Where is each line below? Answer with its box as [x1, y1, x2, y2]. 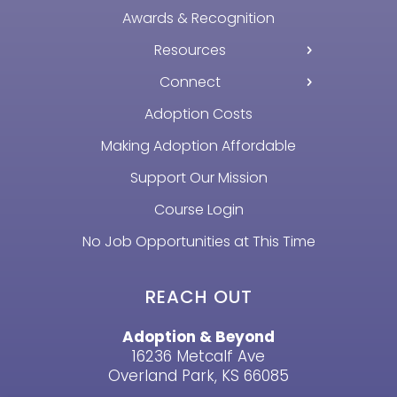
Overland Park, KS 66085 [108, 365, 289, 387]
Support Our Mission [129, 167, 268, 189]
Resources [153, 40, 226, 61]
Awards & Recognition [122, 8, 275, 29]
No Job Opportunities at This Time [82, 231, 315, 253]
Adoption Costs [144, 104, 253, 125]
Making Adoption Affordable [101, 136, 296, 157]
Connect [159, 72, 221, 93]
